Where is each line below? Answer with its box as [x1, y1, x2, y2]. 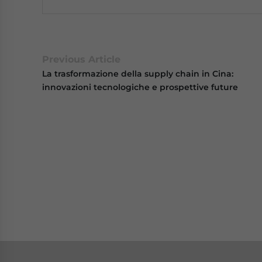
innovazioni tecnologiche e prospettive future [42, 82, 238, 92]
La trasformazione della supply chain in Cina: [42, 68, 233, 79]
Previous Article [42, 54, 120, 65]
